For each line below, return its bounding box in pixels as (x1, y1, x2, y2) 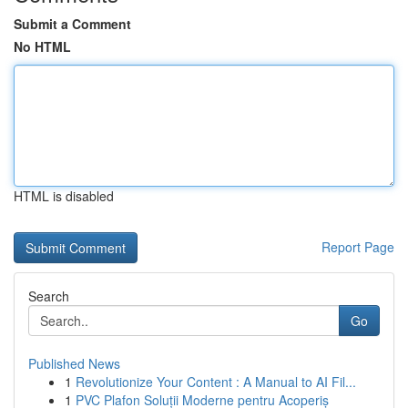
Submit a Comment (14, 15, 131, 33)
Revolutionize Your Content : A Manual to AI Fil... (76, 372, 356, 391)
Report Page (321, 238, 394, 256)
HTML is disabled (14, 187, 114, 205)
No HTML (14, 37, 71, 56)
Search (28, 287, 69, 305)
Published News (28, 354, 120, 372)
